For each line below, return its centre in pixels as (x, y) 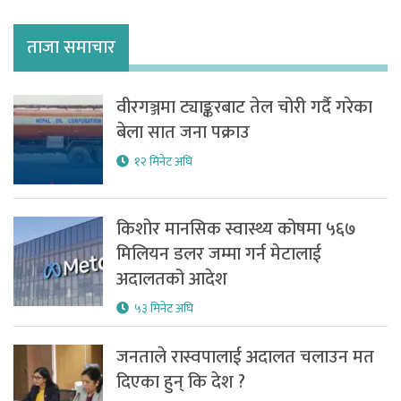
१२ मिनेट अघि (163, 162)
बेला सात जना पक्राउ (183, 133)
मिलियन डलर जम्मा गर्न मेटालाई (219, 255)
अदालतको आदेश (172, 280)
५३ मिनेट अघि (164, 309)
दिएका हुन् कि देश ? (181, 383)
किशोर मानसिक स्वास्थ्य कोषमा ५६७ (236, 230)
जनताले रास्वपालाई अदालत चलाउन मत (245, 358)
